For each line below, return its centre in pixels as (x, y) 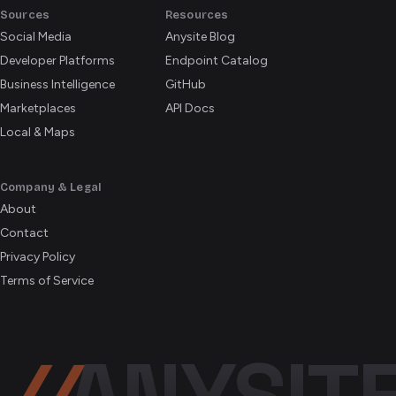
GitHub (186, 84)
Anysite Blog (200, 37)
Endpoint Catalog (217, 61)
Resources (197, 15)
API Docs (190, 108)
